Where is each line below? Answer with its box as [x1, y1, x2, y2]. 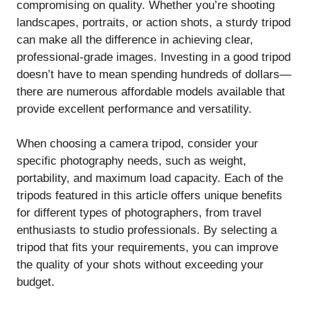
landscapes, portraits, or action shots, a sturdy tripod [17, 15, 291, 29]
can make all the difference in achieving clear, [17, 33, 253, 46]
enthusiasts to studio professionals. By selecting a [17, 224, 277, 237]
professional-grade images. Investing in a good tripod [17, 50, 291, 64]
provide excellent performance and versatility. [17, 102, 252, 116]
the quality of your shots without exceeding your [17, 258, 264, 272]
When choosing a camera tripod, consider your [17, 137, 258, 151]
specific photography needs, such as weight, [17, 154, 246, 168]
